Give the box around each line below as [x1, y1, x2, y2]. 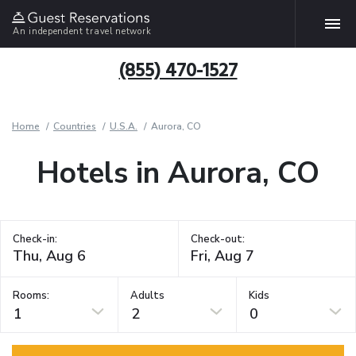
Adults [130, 288, 165, 303]
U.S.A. [110, 120, 137, 133]
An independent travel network [13, 25, 152, 37]
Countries [53, 120, 96, 133]
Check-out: [190, 232, 245, 246]
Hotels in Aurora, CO [37, 153, 319, 193]
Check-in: [13, 232, 57, 246]
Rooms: [13, 288, 49, 303]
